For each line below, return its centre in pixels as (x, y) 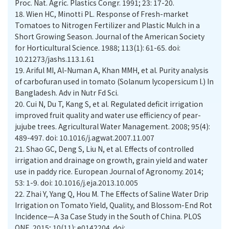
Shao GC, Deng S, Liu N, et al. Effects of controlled (110, 149)
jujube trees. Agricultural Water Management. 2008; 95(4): (112, 126)
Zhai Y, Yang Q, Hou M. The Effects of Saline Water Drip (117, 194)
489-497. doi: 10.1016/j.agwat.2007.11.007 (85, 138)
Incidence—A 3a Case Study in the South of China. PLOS (108, 216)
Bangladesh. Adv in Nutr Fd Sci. (67, 93)
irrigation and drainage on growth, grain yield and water (111, 160)
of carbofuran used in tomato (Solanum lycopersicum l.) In (114, 81)
